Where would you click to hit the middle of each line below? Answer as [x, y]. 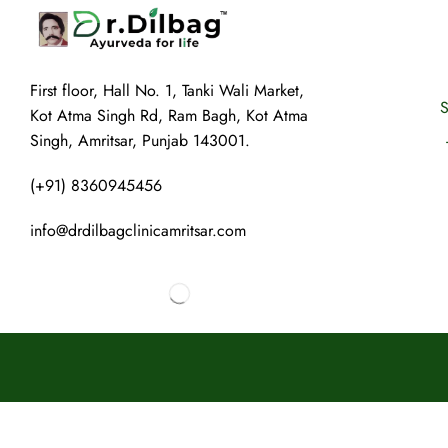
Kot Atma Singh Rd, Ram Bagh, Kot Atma [169, 116]
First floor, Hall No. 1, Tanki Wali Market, [167, 91]
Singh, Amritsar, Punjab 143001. [140, 141]
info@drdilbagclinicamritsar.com [138, 231]
